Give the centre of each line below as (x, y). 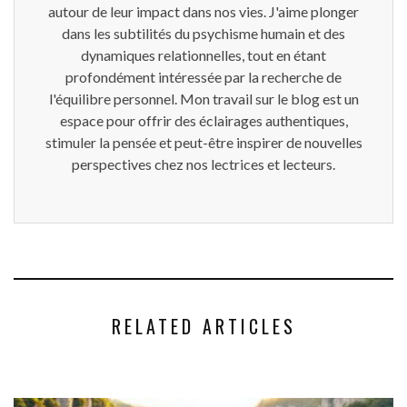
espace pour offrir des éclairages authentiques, (203, 121)
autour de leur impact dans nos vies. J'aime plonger (203, 12)
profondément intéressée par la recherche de (203, 77)
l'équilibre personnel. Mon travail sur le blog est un (203, 99)
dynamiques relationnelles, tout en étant (203, 55)
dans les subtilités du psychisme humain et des (203, 34)
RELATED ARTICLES (203, 327)
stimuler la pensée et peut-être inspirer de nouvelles (203, 143)
